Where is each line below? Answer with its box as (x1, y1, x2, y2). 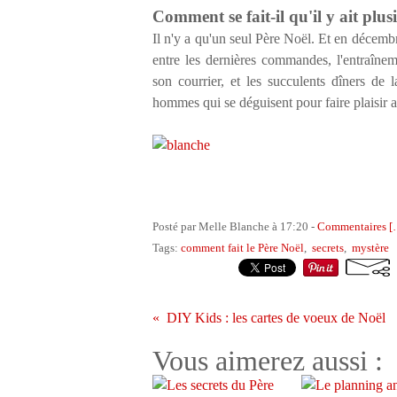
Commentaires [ (317, 220, 393, 233)
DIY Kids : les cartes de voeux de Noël (167, 310, 385, 325)
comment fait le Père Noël (181, 241, 304, 254)
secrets (312, 241, 344, 254)
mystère (352, 241, 389, 254)
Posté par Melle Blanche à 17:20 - (152, 220, 317, 233)
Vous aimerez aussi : (152, 345, 383, 377)
